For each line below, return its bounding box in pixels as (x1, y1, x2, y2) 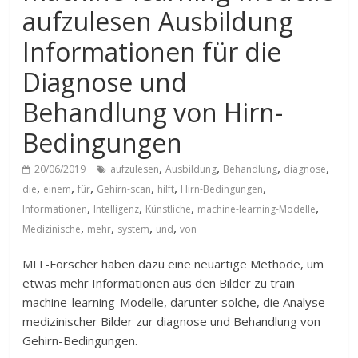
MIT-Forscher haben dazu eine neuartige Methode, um (22, 256, 324, 272)
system (117, 222, 150, 236)
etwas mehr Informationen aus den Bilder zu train (22, 275, 296, 291)
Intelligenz (93, 202, 140, 216)
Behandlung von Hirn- (22, 95, 284, 129)
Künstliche (145, 202, 192, 216)
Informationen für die (22, 34, 282, 69)
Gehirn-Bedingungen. (22, 332, 138, 348)
